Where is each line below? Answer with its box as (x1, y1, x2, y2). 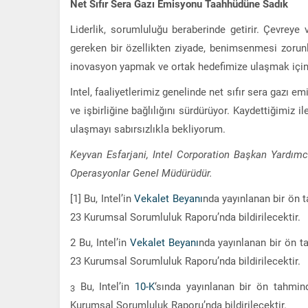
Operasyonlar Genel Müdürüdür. (70, 165, 212, 179)
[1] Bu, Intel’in (70, 190, 135, 205)
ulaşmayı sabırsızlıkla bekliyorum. (70, 121, 225, 135)
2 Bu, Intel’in (70, 234, 130, 249)
